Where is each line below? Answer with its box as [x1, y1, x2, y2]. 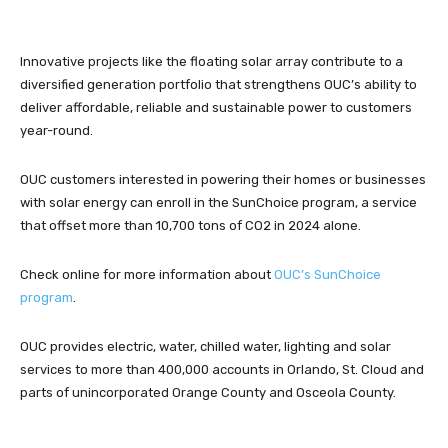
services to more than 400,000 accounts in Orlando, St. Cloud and [20, 362, 424, 377]
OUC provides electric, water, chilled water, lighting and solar [20, 339, 391, 354]
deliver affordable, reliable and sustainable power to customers [20, 100, 412, 115]
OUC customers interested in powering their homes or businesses [20, 172, 426, 187]
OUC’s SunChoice [274, 267, 381, 282]
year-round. [20, 123, 93, 138]
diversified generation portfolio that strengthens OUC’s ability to [20, 77, 417, 92]
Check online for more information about [20, 267, 274, 282]
